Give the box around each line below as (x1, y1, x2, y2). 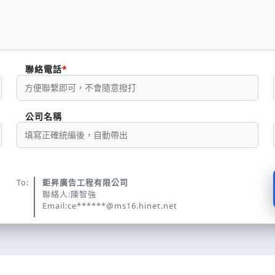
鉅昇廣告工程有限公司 (42, 177, 128, 188)
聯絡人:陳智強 (42, 188, 96, 199)
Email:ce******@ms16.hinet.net (42, 200, 177, 211)
